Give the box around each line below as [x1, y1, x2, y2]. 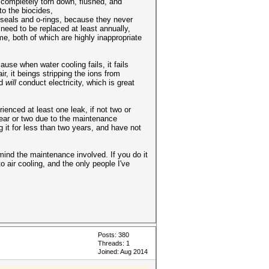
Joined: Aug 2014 [98, 248, 148, 255]
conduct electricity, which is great [16, 78, 134, 87]
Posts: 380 [98, 231, 129, 238]
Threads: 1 [98, 240, 130, 247]
